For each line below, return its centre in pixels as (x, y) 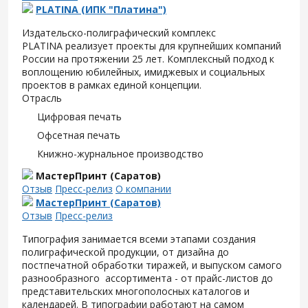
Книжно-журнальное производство (120, 154)
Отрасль (42, 98)
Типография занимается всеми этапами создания (139, 239)
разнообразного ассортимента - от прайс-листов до (147, 278)
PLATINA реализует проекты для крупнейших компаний (152, 46)
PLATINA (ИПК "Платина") (101, 9)
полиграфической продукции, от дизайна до (125, 252)
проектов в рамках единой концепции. (112, 85)
